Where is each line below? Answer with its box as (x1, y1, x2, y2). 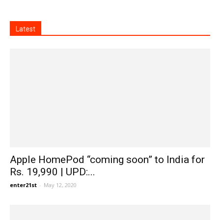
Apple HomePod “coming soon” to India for (10, 153, 205, 165)
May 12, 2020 (44, 181, 77, 189)
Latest (16, 25, 35, 33)
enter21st (10, 181, 37, 189)
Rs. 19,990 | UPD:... (10, 165, 95, 178)
